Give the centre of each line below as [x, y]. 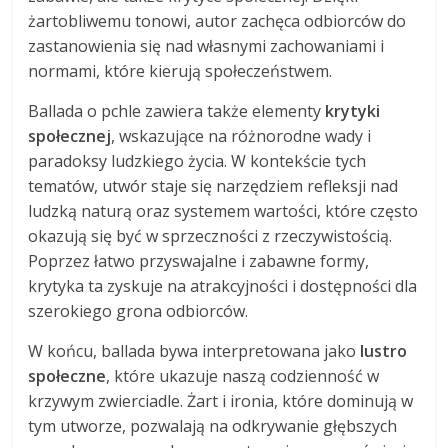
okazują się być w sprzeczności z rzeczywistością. [210, 235]
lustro [384, 350]
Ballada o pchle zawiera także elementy [177, 110]
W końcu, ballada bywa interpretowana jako [194, 350]
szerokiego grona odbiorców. [138, 310]
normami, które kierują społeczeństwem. [180, 70]
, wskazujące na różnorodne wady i [241, 135]
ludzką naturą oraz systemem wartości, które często [223, 210]
